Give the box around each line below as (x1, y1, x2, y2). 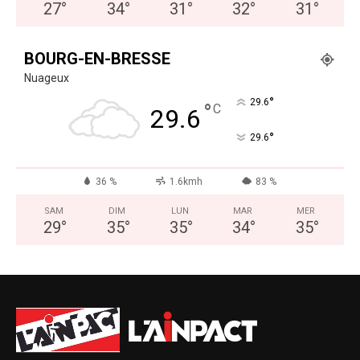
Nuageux (24, 71, 69, 84)
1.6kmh (169, 175, 202, 187)
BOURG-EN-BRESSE (24, 48, 170, 68)
